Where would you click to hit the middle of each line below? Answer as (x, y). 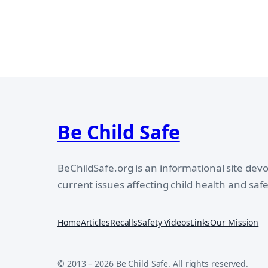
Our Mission (234, 222)
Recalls (124, 222)
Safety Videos (164, 222)
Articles (95, 222)
